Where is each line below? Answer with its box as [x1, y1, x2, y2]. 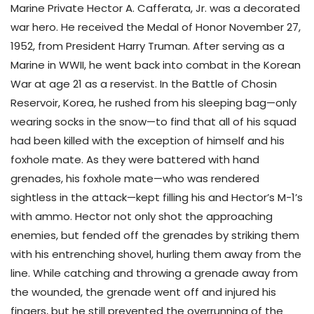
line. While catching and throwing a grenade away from [11, 266, 298, 281]
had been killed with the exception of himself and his [11, 133, 285, 149]
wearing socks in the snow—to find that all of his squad [11, 114, 296, 130]
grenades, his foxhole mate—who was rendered [11, 171, 259, 186]
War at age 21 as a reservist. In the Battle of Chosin [11, 76, 277, 92]
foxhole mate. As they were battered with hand [11, 152, 259, 168]
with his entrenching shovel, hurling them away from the [11, 247, 301, 262]
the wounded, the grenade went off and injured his [11, 285, 276, 300]
